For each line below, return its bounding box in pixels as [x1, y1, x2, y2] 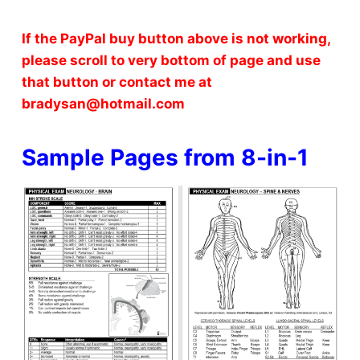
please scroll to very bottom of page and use [21, 52, 321, 69]
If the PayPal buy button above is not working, [21, 31, 330, 47]
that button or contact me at [21, 74, 212, 91]
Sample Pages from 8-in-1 [21, 144, 309, 172]
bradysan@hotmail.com [21, 96, 185, 112]
